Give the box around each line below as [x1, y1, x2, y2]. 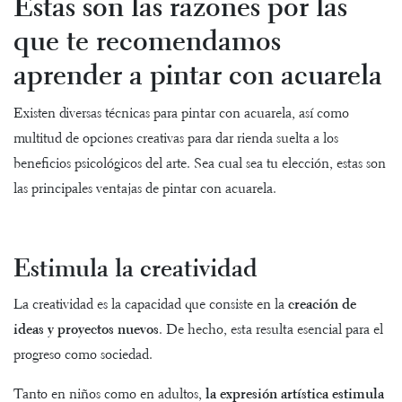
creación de [284, 298, 356, 312]
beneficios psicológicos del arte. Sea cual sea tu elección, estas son [13, 157, 386, 171]
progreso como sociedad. [13, 348, 156, 363]
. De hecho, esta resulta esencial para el [159, 323, 383, 337]
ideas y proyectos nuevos [13, 323, 159, 337]
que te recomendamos [13, 29, 281, 57]
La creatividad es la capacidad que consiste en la [13, 298, 284, 312]
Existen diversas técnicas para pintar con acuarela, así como [13, 107, 349, 121]
